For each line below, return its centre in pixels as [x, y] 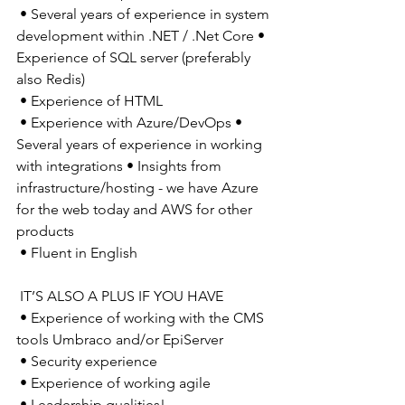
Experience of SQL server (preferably [135, 57]
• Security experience [90, 361]
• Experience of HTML [93, 100]
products [47, 231]
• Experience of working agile [117, 382]
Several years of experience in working [141, 144]
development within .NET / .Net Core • [142, 35]
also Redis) [52, 79]
